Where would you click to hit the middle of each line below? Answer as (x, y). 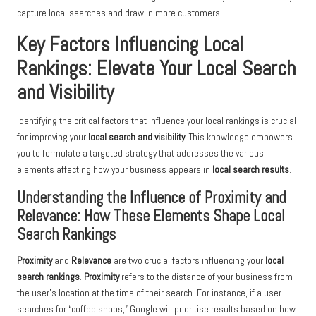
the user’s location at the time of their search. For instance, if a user (149, 293)
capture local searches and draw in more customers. (120, 13)
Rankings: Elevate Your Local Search (156, 69)
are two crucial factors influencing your (188, 261)
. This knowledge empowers (239, 138)
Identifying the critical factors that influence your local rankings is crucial (157, 121)
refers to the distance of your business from (206, 277)
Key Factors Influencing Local (130, 45)
